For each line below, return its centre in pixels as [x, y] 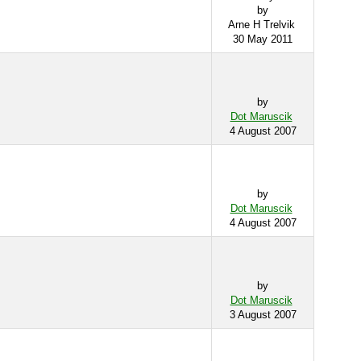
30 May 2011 [263, 39]
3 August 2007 [263, 315]
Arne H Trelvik [263, 25]
